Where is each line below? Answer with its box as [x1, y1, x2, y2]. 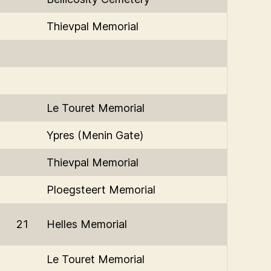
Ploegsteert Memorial [47, 183, 155, 196]
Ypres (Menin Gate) [47, 128, 143, 142]
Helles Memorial [47, 217, 127, 230]
